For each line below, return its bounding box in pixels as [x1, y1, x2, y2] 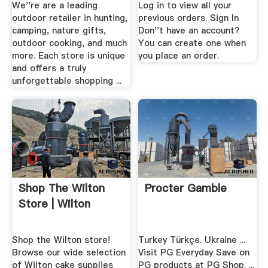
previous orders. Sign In [138, 12, 239, 25]
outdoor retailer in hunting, [11, 12, 127, 25]
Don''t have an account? [138, 25, 240, 37]
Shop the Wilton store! [11, 234, 110, 246]
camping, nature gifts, [11, 25, 106, 37]
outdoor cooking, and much [11, 37, 127, 50]
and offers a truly [11, 62, 86, 75]
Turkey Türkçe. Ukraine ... [138, 234, 246, 246]
